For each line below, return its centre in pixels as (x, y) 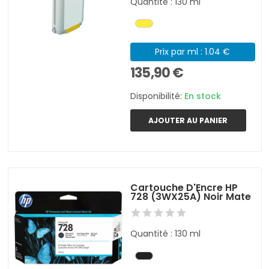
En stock (203, 96)
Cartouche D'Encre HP (184, 188)
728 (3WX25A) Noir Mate (191, 197)
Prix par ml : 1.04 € (193, 51)
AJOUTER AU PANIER (188, 120)
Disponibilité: (158, 96)
